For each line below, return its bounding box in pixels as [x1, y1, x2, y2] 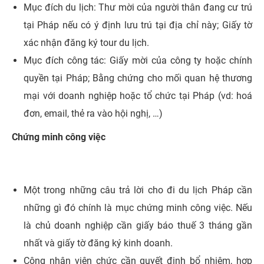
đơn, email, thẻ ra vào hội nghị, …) [24, 108, 167, 120]
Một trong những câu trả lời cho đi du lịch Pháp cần [24, 184, 252, 196]
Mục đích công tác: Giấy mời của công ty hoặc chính [24, 55, 252, 67]
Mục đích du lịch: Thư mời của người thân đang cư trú [24, 2, 252, 14]
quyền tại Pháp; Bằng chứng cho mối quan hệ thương [24, 72, 252, 84]
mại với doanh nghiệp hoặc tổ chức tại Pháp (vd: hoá [24, 90, 252, 102]
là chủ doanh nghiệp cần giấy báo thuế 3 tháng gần [24, 220, 252, 232]
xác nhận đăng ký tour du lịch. [24, 37, 149, 49]
